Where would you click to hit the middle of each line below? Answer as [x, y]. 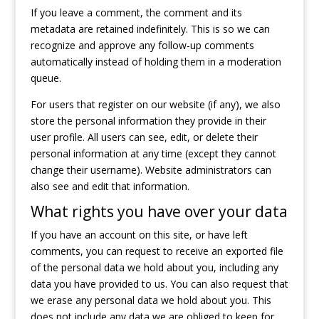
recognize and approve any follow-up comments [142, 45]
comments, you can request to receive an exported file [157, 251]
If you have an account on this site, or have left [139, 235]
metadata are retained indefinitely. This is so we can [150, 29]
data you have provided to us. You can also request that [159, 284]
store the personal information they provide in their [148, 121]
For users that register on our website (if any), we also [155, 104]
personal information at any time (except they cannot [153, 153]
